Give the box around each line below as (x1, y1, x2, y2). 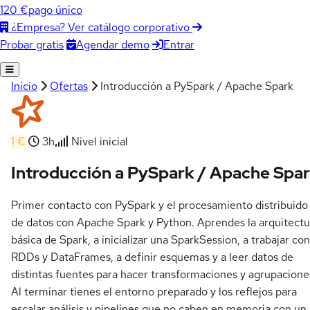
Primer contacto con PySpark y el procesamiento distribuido (11, 198, 308, 213)
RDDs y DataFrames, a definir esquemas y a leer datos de (11, 250, 293, 265)
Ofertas (50, 78, 88, 93)
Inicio (11, 78, 37, 93)
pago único (28, 3, 82, 17)
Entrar (163, 37, 194, 52)
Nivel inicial (69, 134, 128, 149)
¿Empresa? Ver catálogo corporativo (8, 20, 192, 35)
